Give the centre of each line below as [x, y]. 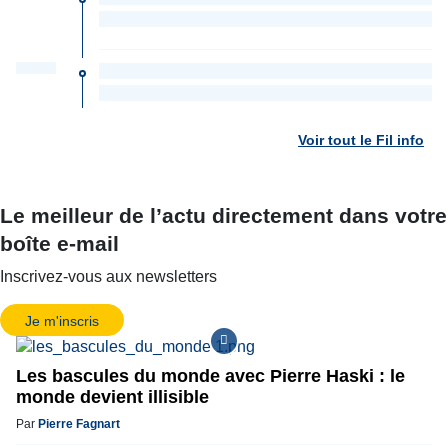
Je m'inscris [62, 320]
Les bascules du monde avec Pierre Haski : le [210, 375]
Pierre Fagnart [79, 423]
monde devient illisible [112, 396]
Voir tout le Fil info [361, 140]
